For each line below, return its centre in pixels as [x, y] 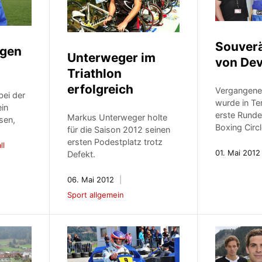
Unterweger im [112, 57]
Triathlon [95, 73]
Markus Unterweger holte [118, 117]
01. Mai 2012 [238, 153]
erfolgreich [101, 89]
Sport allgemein [96, 194]
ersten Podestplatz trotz [115, 142]
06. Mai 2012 [91, 179]
